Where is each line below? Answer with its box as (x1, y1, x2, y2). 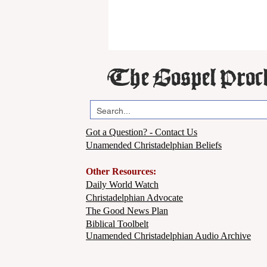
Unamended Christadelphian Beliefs (86, 140, 222, 150)
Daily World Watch (86, 179, 159, 190)
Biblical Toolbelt (86, 219, 148, 229)
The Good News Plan (86, 206, 168, 216)
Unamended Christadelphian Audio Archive (86, 231, 251, 241)
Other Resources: (86, 166, 156, 176)
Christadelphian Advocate (86, 193, 183, 203)
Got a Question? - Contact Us (86, 127, 197, 137)
